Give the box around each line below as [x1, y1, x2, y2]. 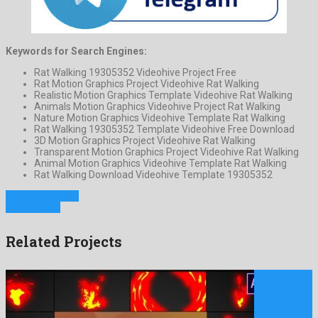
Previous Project [6, 190, 79, 202]
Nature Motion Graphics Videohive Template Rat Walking [34, 112, 285, 124]
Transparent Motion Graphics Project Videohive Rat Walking [34, 146, 299, 158]
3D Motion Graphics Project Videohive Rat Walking [34, 135, 256, 147]
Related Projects [6, 231, 122, 251]
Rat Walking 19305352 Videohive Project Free [34, 67, 236, 79]
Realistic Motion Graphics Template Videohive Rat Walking [34, 89, 292, 102]
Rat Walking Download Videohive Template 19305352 [34, 169, 273, 181]
